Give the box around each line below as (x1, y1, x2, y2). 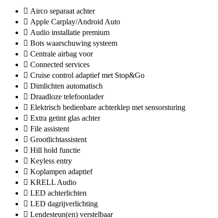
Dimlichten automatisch (30, 81, 103, 90)
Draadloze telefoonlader (30, 92, 104, 101)
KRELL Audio (30, 178, 76, 186)
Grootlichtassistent (30, 135, 87, 144)
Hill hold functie (30, 145, 80, 154)
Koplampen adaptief (30, 167, 92, 176)
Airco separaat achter (30, 6, 95, 15)
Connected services (30, 60, 90, 69)
